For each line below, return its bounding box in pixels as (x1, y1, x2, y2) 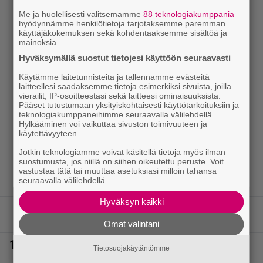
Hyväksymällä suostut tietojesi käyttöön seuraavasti (19, 52, 231, 63)
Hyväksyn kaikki (99, 196, 164, 207)
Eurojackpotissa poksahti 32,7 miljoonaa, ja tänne (23, 238, 242, 248)
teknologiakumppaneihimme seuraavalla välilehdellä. (19, 109, 215, 119)
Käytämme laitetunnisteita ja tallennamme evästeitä (19, 72, 210, 82)
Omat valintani (104, 218, 159, 229)
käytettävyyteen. (19, 128, 80, 138)
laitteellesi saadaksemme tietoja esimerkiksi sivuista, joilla (19, 81, 232, 91)
